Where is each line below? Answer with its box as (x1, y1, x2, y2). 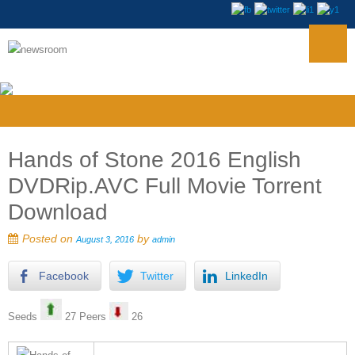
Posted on (22, 232, 76, 245)
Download (8, 200, 108, 224)
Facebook (39, 269, 89, 282)
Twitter (140, 269, 174, 282)
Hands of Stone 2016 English (8, 147, 301, 172)
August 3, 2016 (76, 235, 134, 244)
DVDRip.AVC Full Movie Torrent (8, 174, 322, 198)
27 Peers (62, 311, 109, 323)
